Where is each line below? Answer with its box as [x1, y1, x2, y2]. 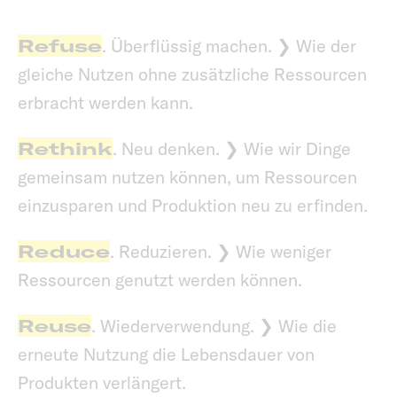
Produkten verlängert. [18, 371, 186, 394]
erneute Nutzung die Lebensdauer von [18, 343, 315, 366]
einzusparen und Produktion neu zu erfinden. [18, 194, 368, 217]
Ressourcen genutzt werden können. [18, 269, 302, 292]
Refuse [18, 35, 102, 58]
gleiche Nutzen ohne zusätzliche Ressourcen [18, 63, 367, 86]
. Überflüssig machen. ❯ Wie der [102, 35, 356, 58]
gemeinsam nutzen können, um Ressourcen [18, 166, 357, 189]
